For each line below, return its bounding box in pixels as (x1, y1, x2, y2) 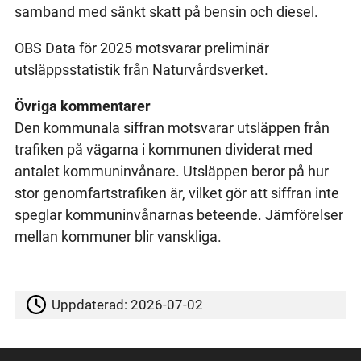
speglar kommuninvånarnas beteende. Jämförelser (14, 205, 343, 223)
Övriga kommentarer (14, 97, 151, 114)
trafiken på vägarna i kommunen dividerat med (14, 140, 313, 158)
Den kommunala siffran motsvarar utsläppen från (14, 118, 330, 136)
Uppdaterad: (52, 297, 131, 313)
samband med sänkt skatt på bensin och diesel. (14, 2, 318, 20)
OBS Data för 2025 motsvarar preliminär (14, 39, 269, 56)
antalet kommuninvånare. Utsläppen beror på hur (14, 162, 329, 180)
